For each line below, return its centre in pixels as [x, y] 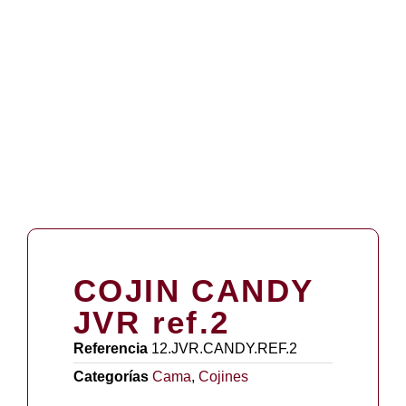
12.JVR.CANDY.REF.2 [224, 348]
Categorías [111, 376]
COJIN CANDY [193, 290]
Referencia [112, 348]
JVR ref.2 [152, 322]
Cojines [223, 376]
